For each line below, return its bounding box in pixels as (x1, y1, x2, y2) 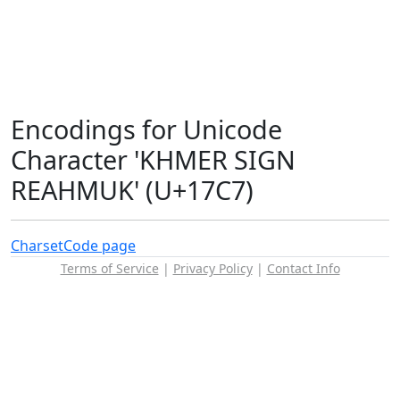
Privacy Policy (172, 260, 253, 277)
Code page (63, 236, 136, 255)
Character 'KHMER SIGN (11, 142, 296, 177)
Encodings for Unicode (11, 112, 282, 146)
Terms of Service (60, 260, 159, 277)
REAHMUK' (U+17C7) (11, 172, 254, 207)
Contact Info (266, 260, 340, 277)
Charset (11, 236, 63, 255)
